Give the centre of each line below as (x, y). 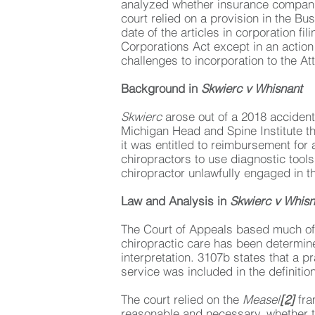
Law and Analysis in (175, 202)
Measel (261, 300)
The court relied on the (182, 300)
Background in (161, 89)
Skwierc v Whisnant (252, 89)
